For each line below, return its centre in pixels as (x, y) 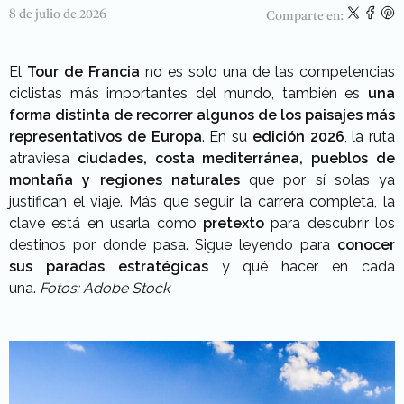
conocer (363, 245)
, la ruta (369, 137)
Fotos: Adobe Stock (105, 288)
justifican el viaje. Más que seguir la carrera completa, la (202, 202)
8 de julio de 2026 (58, 14)
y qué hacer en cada (308, 266)
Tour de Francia (81, 72)
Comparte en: (306, 16)
